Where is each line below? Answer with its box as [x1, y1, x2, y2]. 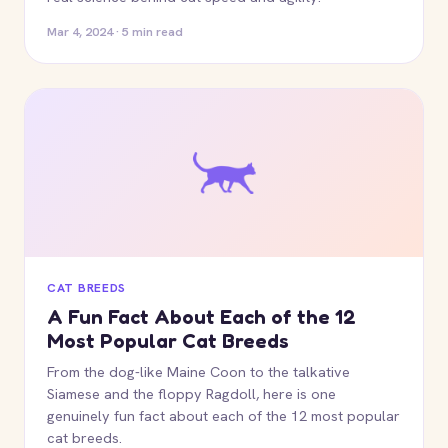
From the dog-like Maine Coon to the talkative [47, 362, 350, 381]
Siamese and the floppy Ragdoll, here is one [47, 384, 336, 403]
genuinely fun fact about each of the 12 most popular [47, 406, 400, 425]
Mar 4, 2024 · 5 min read [47, 23, 183, 40]
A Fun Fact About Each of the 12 [47, 305, 356, 329]
